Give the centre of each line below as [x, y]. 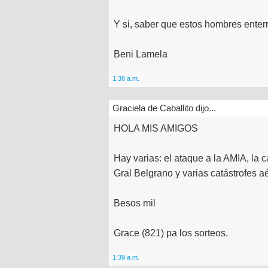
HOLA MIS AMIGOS [156, 129]
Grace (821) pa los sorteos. [171, 233]
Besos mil [135, 203]
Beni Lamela [141, 54]
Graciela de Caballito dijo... [164, 108]
